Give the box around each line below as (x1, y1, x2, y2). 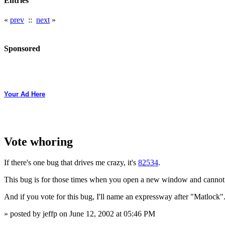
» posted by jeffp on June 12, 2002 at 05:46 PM (4, 209, 155, 218)
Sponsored (4, 44, 40, 53)
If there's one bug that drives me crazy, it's (4, 158, 138, 167)
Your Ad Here (4, 90, 45, 98)
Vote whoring (4, 135, 73, 148)
